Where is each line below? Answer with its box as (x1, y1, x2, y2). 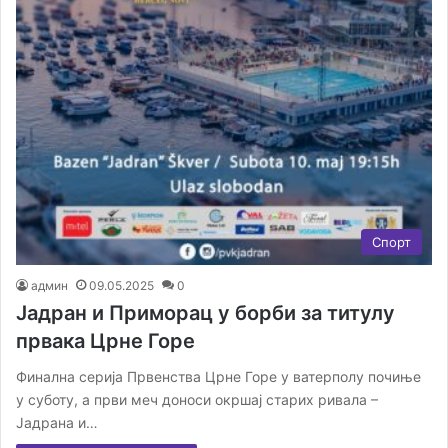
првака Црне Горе (16, 329, 195, 354)
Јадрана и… (16, 414, 98, 432)
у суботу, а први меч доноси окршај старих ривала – (16, 391, 378, 409)
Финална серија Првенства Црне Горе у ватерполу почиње (16, 368, 421, 386)
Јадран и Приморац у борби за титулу (16, 301, 395, 326)
